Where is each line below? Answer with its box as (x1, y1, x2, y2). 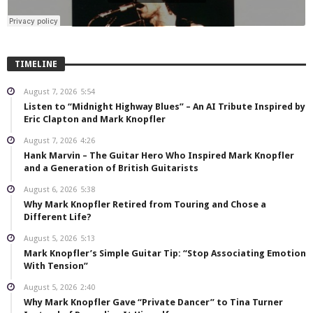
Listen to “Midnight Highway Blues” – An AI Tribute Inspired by (24, 101, 305, 112)
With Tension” (24, 261, 88, 272)
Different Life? (24, 212, 92, 223)
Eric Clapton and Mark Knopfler (24, 114, 166, 125)
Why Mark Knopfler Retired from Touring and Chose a (24, 199, 266, 210)
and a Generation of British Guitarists (24, 163, 198, 174)
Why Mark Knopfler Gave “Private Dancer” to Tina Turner (24, 297, 283, 308)
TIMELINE (15, 59, 57, 70)
